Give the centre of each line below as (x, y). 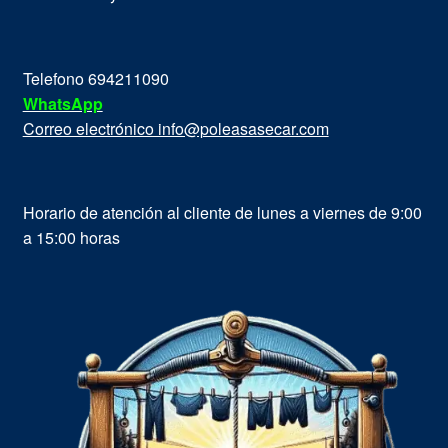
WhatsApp (62, 103)
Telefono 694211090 (95, 78)
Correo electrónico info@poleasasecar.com (175, 128)
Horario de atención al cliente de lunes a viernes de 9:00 (222, 212)
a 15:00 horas (71, 237)
